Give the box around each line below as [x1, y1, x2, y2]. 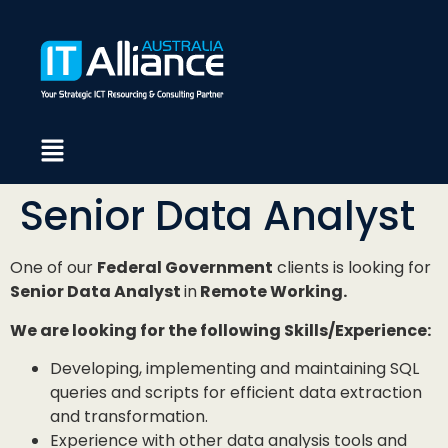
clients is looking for [273, 256, 431, 280]
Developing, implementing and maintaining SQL [50, 357, 419, 381]
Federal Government [97, 256, 273, 280]
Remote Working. [197, 280, 347, 304]
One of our [10, 256, 97, 280]
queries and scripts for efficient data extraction [50, 381, 422, 405]
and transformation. [50, 405, 208, 429]
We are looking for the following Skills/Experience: [10, 318, 431, 342]
